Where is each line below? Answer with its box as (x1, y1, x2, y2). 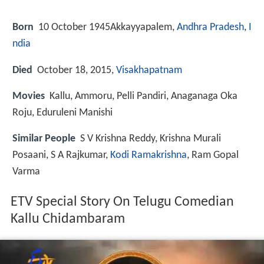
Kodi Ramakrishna (110, 149, 187, 161)
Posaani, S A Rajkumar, (12, 149, 110, 161)
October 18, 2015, (37, 64, 116, 76)
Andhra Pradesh (177, 22, 244, 34)
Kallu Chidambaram (10, 212, 125, 227)
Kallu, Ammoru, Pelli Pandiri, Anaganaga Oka (49, 90, 237, 102)
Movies (12, 90, 45, 102)
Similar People (12, 133, 75, 144)
